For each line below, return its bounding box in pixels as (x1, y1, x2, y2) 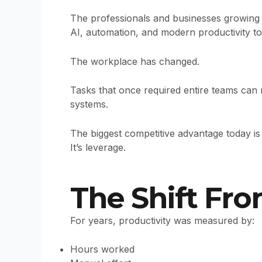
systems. (70, 98, 108, 111)
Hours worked (70, 243, 135, 256)
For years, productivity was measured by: (70, 214, 254, 226)
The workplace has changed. (70, 55, 199, 67)
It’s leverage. (70, 141, 126, 153)
